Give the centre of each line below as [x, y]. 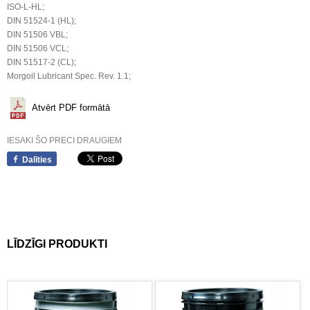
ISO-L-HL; [26, 7]
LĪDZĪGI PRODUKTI [57, 244]
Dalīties [37, 159]
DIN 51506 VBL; [37, 34]
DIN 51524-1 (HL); [42, 20]
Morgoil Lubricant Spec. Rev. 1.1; [69, 76]
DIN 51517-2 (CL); [42, 62]
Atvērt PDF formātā [71, 107]
